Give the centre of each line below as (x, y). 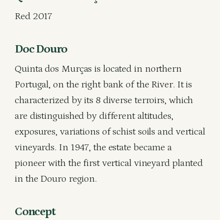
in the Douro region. (56, 179)
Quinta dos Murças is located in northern (98, 69)
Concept (35, 211)
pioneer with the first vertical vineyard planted (109, 163)
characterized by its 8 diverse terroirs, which (104, 100)
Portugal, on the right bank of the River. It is (104, 84)
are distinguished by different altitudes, (94, 116)
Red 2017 (34, 16)
